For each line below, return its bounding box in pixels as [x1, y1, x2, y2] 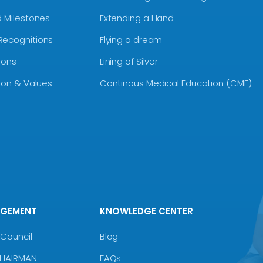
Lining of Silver [99, 55, 159, 68]
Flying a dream [99, 33, 163, 46]
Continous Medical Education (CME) [99, 77, 252, 89]
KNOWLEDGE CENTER [99, 205, 193, 217]
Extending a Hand [99, 12, 174, 24]
